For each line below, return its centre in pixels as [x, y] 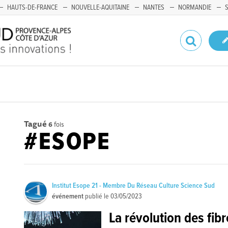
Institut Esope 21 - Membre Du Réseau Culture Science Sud [134, 186]
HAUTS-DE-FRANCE [32, 8]
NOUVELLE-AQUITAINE [100, 8]
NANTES [154, 8]
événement [68, 196]
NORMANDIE [195, 8]
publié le [97, 196]
